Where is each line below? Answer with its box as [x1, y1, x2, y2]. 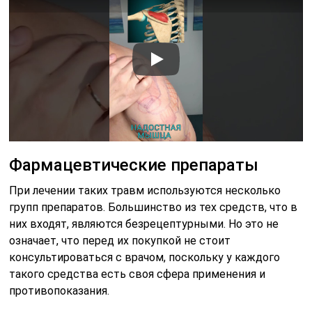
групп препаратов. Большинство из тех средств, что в [9, 201, 298, 214]
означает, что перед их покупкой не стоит [9, 234, 231, 248]
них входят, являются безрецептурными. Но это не [9, 217, 279, 231]
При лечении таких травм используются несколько [9, 184, 281, 198]
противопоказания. [9, 284, 110, 298]
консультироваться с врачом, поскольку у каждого [9, 251, 281, 265]
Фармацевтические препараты [9, 155, 259, 175]
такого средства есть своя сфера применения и [9, 267, 266, 281]
